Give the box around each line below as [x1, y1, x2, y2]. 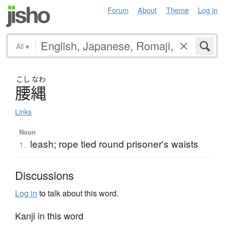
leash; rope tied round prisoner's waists [30, 136, 198, 150]
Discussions [15, 167, 74, 183]
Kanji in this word [15, 208, 83, 222]
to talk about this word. [37, 187, 119, 199]
